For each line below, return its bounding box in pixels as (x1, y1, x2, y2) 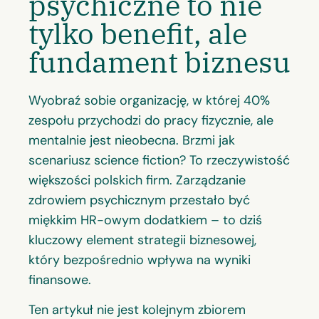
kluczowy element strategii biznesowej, (28, 231, 256, 249)
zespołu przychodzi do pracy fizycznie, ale (28, 111, 273, 129)
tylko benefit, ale (28, 14, 247, 52)
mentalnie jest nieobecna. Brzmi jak (28, 131, 235, 149)
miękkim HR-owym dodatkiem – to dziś (28, 211, 262, 229)
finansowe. (28, 271, 91, 288)
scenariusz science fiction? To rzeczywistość (28, 151, 290, 169)
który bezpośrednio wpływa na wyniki (28, 251, 251, 268)
